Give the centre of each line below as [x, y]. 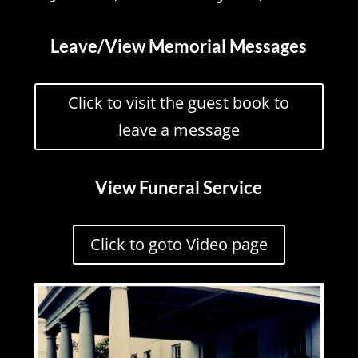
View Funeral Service [179, 188]
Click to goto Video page [179, 245]
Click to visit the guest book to [179, 103]
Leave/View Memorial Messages [179, 46]
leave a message [179, 130]
